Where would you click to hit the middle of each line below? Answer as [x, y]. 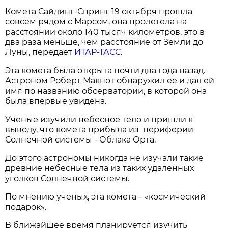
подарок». [26, 207]
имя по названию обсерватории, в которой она [106, 91]
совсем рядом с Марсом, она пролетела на [96, 22]
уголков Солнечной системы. [67, 179]
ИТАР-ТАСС [98, 52]
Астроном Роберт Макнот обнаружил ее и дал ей [110, 81]
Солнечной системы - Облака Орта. [81, 140]
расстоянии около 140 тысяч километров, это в [105, 32]
